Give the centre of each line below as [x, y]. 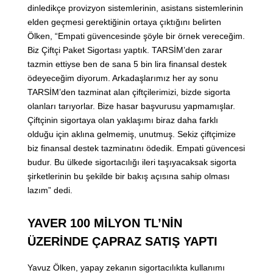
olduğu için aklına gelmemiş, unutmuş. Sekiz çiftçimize [132, 134]
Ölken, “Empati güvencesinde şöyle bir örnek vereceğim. [136, 36]
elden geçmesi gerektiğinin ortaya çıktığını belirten [124, 22]
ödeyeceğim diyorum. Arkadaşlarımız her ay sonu [123, 78]
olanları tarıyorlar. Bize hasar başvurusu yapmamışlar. [131, 106]
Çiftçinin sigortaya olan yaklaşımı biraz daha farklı [123, 120]
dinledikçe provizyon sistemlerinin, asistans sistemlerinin [135, 8]
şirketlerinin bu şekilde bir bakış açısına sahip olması [129, 176]
